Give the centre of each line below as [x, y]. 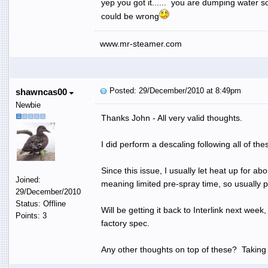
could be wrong [130, 16]
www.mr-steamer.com [141, 43]
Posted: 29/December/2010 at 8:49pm [174, 90]
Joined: [28, 179]
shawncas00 [42, 92]
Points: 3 [31, 215]
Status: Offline [40, 203]
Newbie [28, 105]
